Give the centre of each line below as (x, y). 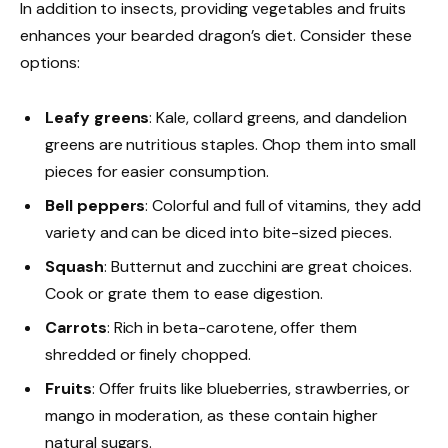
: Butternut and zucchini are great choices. (257, 267)
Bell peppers (95, 206)
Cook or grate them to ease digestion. (184, 294)
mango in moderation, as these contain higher (211, 416)
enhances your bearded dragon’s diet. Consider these (216, 36)
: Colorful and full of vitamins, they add (283, 206)
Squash (74, 267)
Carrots (76, 328)
